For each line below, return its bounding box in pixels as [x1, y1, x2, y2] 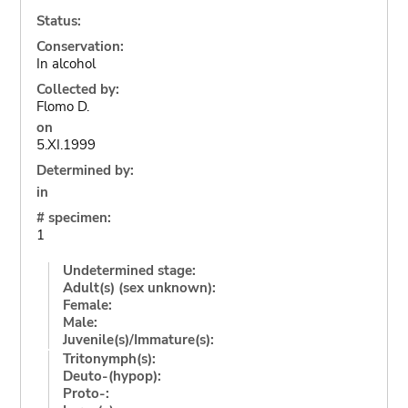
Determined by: [36, 161, 134, 179]
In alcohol [36, 54, 96, 73]
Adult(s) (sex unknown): [62, 278, 216, 297]
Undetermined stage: [62, 260, 196, 280]
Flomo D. [36, 97, 89, 116]
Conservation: [36, 36, 124, 56]
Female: [62, 295, 112, 314]
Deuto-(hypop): [62, 366, 161, 385]
